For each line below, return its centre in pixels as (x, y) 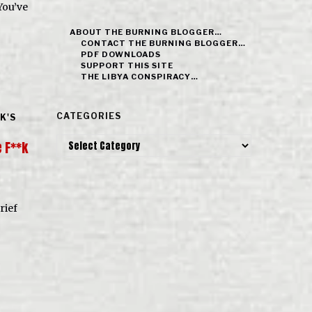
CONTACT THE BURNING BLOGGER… (164, 43)
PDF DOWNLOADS (121, 54)
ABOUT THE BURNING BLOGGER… (146, 32)
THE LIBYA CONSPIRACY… (140, 77)
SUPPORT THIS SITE (127, 65)
